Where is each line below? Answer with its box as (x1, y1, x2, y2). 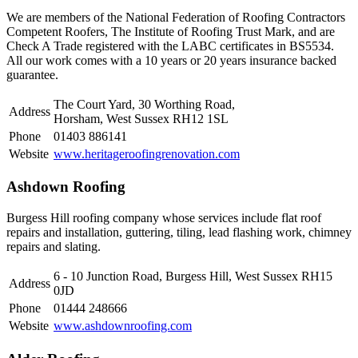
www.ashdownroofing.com (54, 319, 192, 333)
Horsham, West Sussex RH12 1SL (54, 111, 229, 125)
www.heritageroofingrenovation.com (54, 146, 240, 161)
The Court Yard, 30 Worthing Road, (54, 97, 235, 111)
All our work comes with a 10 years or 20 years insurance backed (6, 53, 336, 67)
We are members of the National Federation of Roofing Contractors (6, 10, 345, 24)
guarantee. (6, 67, 58, 82)
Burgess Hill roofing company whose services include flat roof (6, 211, 321, 225)
